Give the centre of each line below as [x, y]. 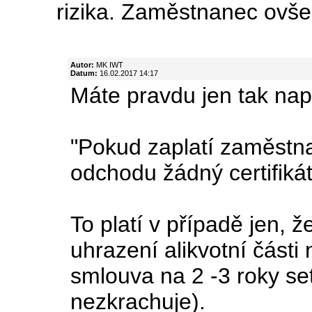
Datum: [84, 73]
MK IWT [109, 64]
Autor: [82, 64]
